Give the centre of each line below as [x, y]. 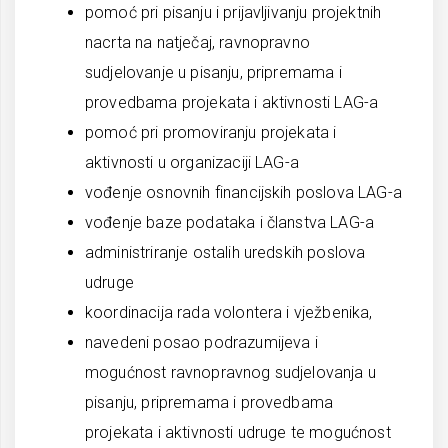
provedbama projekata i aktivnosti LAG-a [232, 102]
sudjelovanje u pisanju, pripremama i [213, 72]
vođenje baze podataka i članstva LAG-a [230, 222]
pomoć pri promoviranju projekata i [211, 132]
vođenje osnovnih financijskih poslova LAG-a [243, 192]
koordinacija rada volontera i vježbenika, [229, 312]
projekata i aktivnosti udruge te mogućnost [238, 432]
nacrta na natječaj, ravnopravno [197, 42]
